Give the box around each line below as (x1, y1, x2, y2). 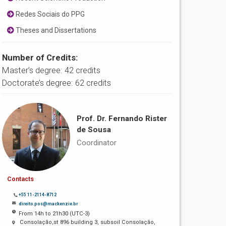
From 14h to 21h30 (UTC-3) (19, 210, 90, 217)
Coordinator (76, 138, 117, 148)
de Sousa (76, 125, 111, 135)
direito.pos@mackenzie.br (19, 201, 78, 206)
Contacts (7, 175, 34, 183)
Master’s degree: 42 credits (2, 65, 101, 76)
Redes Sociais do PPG (14, 10, 85, 19)
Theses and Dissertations (14, 26, 97, 35)
